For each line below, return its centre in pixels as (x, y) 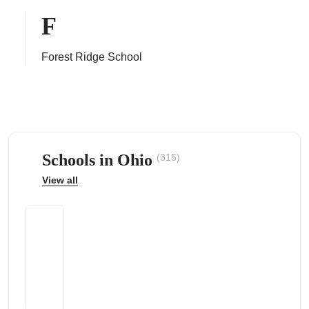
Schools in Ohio (99, 160)
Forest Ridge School (92, 57)
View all (60, 180)
